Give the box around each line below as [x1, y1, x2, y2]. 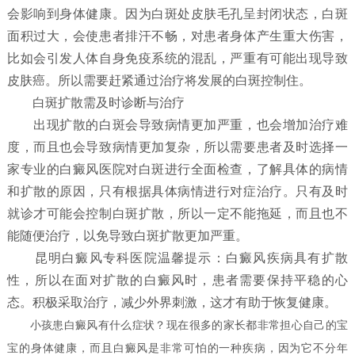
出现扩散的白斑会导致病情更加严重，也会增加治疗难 [7, 118, 348, 132]
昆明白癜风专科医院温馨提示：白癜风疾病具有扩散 [7, 251, 348, 265]
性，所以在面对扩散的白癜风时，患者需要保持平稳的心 [7, 273, 348, 288]
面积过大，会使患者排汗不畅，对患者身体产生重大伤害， [7, 29, 348, 44]
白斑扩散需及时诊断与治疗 [7, 96, 185, 110]
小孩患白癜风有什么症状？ [29, 319, 166, 332]
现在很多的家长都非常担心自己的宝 [166, 319, 348, 332]
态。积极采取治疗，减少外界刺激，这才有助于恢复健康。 [7, 296, 338, 310]
